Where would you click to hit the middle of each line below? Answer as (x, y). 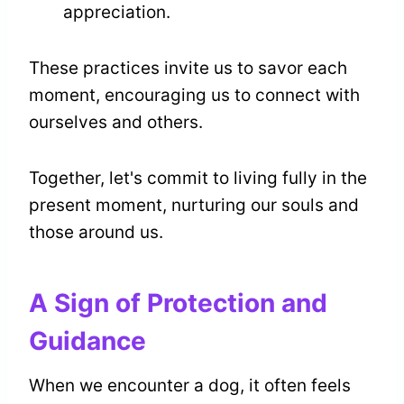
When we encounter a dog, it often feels (190, 386)
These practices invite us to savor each (188, 69)
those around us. (96, 233)
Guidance (87, 341)
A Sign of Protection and (178, 303)
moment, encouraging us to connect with (194, 96)
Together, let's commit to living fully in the (198, 179)
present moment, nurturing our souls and (194, 206)
